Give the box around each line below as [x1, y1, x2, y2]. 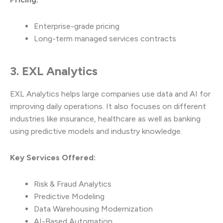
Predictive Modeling [34, 192, 105, 202]
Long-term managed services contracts [34, 33, 176, 43]
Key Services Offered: [10, 153, 96, 163]
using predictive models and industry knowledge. [10, 126, 182, 136]
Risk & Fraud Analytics [34, 179, 111, 189]
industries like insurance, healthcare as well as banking [10, 114, 201, 124]
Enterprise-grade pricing [34, 21, 119, 31]
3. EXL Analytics [10, 63, 98, 78]
